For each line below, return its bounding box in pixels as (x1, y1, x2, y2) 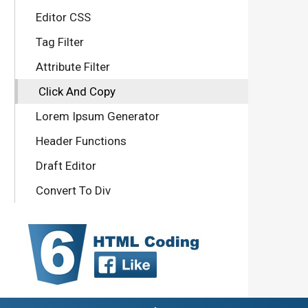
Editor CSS (36, 10, 91, 24)
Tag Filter (36, 34, 84, 49)
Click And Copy (38, 84, 115, 98)
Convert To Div (36, 183, 111, 197)
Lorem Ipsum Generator (36, 109, 159, 123)
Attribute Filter (36, 59, 110, 74)
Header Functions (36, 133, 126, 148)
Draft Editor (36, 158, 96, 173)
